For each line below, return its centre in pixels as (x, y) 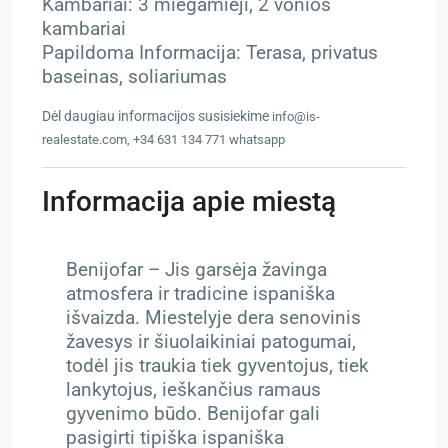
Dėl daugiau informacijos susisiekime (157, 116)
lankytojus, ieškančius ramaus (193, 390)
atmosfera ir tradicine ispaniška (200, 294)
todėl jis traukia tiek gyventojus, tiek (217, 366)
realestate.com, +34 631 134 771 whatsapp (163, 139)
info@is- (296, 116)
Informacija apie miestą (189, 201)
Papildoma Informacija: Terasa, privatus (210, 53)
